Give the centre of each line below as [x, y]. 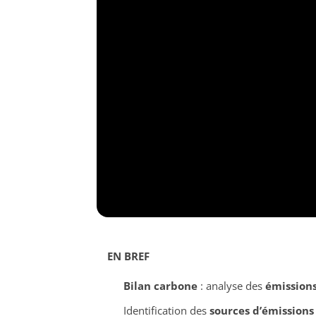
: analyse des [231, 286]
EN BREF [128, 256]
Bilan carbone [160, 286]
